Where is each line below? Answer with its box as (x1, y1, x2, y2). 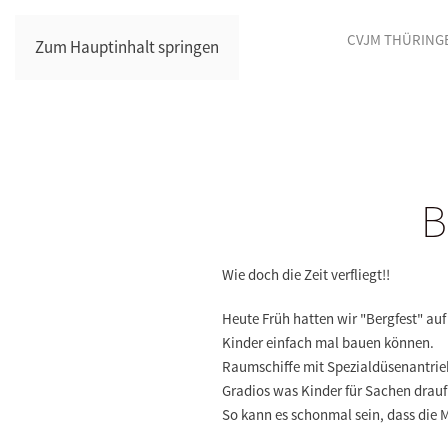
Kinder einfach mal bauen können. (222, 333, 434, 352)
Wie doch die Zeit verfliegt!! (222, 265, 390, 284)
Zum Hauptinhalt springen (35, 36, 219, 58)
